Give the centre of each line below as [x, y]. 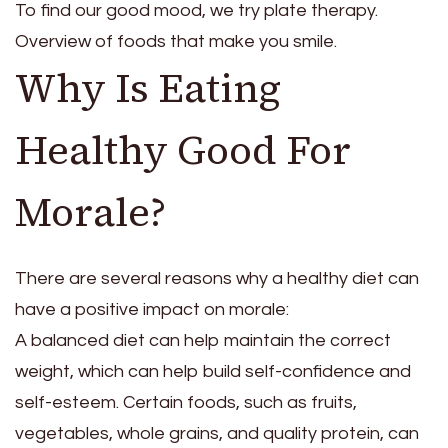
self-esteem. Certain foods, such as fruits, [186, 403]
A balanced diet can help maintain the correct [203, 341]
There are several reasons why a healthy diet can [217, 279]
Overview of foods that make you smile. [176, 42]
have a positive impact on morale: [152, 310]
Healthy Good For [183, 150]
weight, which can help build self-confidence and [213, 372]
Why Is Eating [148, 88]
